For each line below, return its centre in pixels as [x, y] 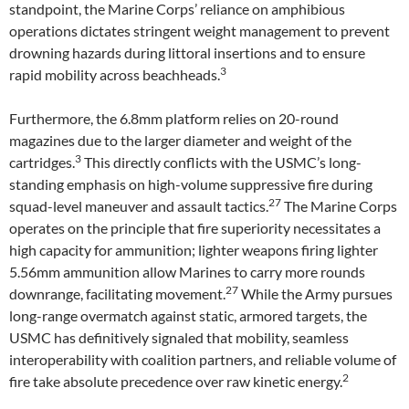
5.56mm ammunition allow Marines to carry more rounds [187, 272]
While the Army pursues [315, 294]
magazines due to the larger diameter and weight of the [180, 140]
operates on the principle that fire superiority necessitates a [195, 228]
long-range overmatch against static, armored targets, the [188, 315]
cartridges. [42, 162]
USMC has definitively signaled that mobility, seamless [179, 337]
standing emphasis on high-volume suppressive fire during [191, 184]
